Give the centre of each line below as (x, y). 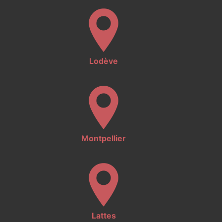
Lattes (104, 216)
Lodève (104, 61)
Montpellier (104, 138)
